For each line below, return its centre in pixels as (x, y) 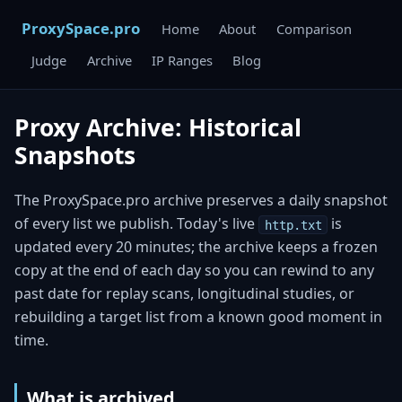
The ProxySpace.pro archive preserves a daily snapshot (201, 201)
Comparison (314, 28)
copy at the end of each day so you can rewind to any (194, 271)
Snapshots (75, 156)
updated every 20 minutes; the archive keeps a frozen (196, 247)
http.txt (293, 225)
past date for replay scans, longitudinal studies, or (184, 294)
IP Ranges (182, 61)
